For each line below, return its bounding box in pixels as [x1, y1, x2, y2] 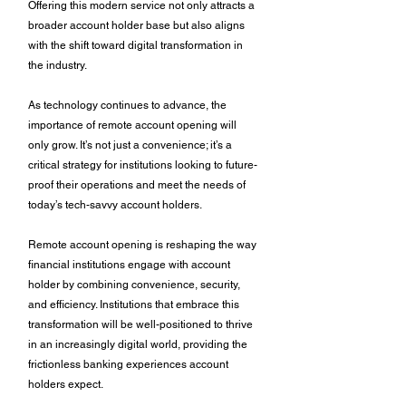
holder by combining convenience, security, [28, 277, 243, 291]
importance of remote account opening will [28, 118, 239, 131]
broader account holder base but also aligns [28, 18, 247, 32]
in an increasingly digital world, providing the [28, 337, 250, 351]
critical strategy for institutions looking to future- [28, 158, 257, 171]
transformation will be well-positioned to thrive [28, 317, 256, 331]
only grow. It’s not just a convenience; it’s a [28, 138, 235, 151]
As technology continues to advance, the [28, 98, 229, 111]
